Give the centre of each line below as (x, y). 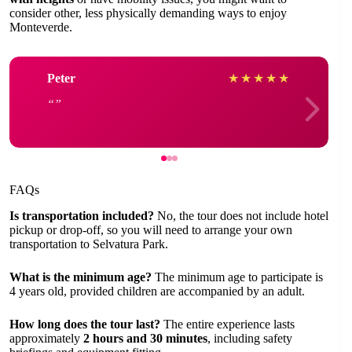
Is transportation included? (82, 216)
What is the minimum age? (81, 277)
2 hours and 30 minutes (145, 339)
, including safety (250, 339)
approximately (46, 339)
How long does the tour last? (85, 324)
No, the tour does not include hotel (241, 216)
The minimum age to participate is (237, 277)
